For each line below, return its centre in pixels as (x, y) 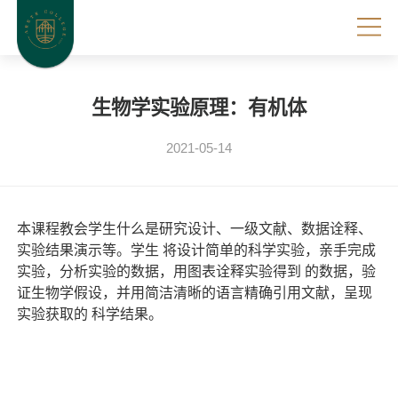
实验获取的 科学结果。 (89, 314)
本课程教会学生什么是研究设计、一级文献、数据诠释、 (194, 228)
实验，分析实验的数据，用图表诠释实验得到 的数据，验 (196, 271)
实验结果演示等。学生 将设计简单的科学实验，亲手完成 (196, 250)
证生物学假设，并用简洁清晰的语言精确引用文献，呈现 (194, 292)
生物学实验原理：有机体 (199, 107)
